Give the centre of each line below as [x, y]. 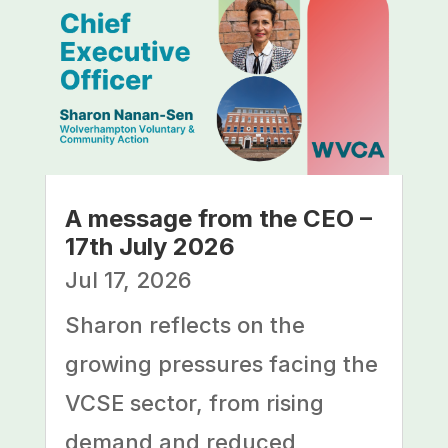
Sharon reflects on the [184, 325]
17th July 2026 [149, 247]
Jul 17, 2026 [128, 280]
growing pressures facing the [221, 364]
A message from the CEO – [218, 219]
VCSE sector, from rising [194, 403]
